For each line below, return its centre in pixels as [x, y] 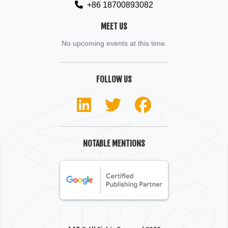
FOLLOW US [114, 79]
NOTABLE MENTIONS [114, 144]
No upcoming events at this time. [114, 43]
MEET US [114, 26]
